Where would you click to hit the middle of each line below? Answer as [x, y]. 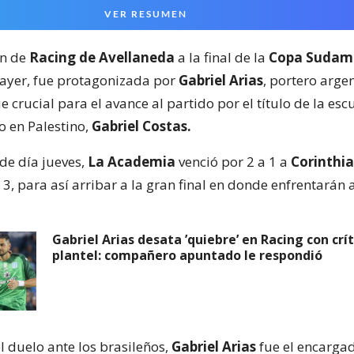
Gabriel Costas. [141, 126]
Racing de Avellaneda [102, 57]
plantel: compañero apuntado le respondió [187, 255]
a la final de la [222, 57]
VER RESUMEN [146, 14]
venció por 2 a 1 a [233, 162]
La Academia [132, 162]
